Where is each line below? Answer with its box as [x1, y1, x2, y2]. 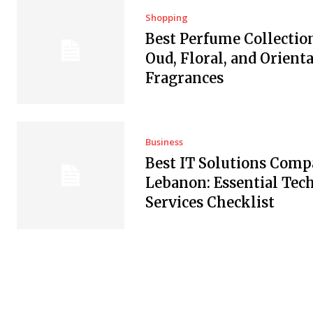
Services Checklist [145, 194, 275, 212]
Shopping [145, 10, 188, 24]
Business [145, 136, 183, 149]
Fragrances [145, 68, 224, 87]
